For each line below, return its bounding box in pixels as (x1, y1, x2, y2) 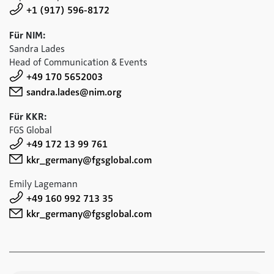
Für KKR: (9, 110, 46, 123)
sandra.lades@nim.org (26, 86, 122, 98)
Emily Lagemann (9, 178, 78, 190)
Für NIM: (9, 29, 45, 42)
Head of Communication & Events (9, 56, 147, 68)
